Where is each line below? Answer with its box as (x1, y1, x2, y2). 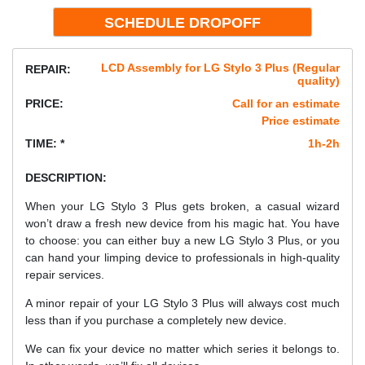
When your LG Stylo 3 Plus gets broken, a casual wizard (25, 200, 340, 213)
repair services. (25, 268, 104, 282)
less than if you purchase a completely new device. (25, 314, 287, 328)
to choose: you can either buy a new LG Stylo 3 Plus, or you (25, 234, 340, 248)
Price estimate (262, 114, 340, 128)
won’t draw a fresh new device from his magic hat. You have (25, 217, 340, 231)
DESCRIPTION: (25, 171, 107, 185)
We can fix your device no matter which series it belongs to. (25, 342, 340, 356)
